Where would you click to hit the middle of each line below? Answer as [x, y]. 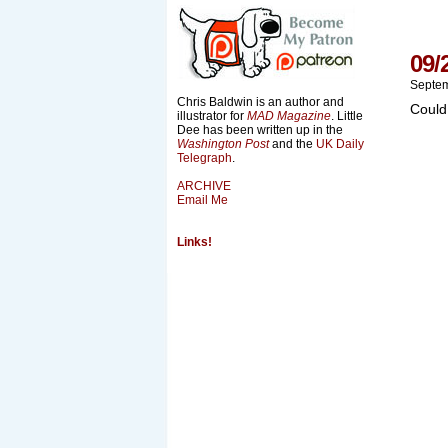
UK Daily [340, 144]
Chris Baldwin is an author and [260, 102]
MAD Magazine [289, 116]
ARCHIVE [204, 186]
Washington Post [223, 144]
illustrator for [212, 116]
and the [292, 144]
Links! [194, 242]
